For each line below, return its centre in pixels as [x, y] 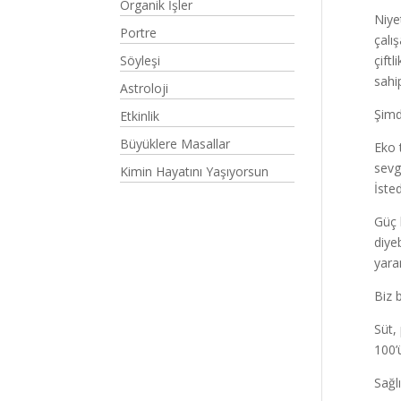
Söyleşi [141, 60]
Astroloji [145, 88]
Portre [139, 33]
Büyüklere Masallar [175, 144]
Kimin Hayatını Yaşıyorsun [195, 171]
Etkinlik [140, 116]
